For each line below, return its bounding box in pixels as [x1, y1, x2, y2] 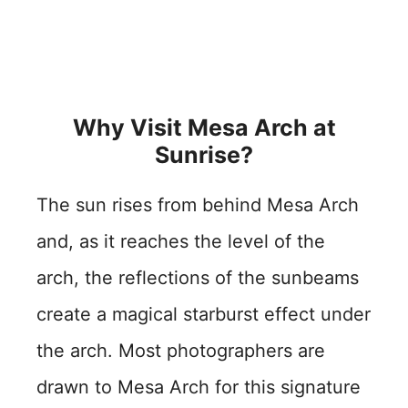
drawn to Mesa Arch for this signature [36, 376, 361, 398]
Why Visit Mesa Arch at [72, 114, 336, 141]
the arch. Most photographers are [36, 340, 325, 362]
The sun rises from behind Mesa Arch [36, 194, 359, 216]
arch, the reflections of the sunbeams [36, 267, 359, 289]
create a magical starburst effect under [36, 303, 371, 325]
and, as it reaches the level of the [36, 230, 325, 252]
